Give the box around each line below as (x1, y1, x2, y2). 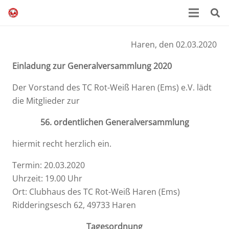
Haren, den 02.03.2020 (131, 39, 217, 50)
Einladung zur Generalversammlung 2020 (12, 60, 172, 72)
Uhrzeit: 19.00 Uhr (12, 173, 82, 184)
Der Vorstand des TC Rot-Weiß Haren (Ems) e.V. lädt (12, 82, 212, 93)
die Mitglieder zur (12, 95, 80, 106)
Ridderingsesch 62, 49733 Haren (12, 199, 136, 211)
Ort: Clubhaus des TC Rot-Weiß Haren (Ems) (12, 186, 180, 197)
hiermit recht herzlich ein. (12, 138, 111, 149)
